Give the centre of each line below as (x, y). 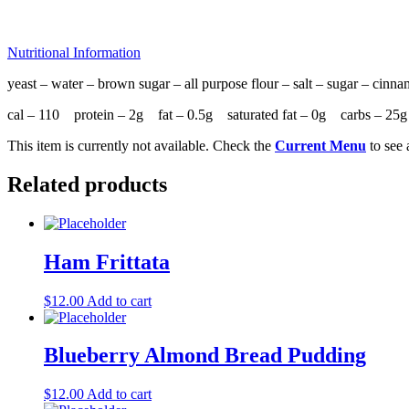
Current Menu (320, 145)
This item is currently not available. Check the (141, 145)
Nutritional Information (74, 52)
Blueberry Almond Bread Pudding (205, 356)
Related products (87, 184)
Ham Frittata (107, 262)
